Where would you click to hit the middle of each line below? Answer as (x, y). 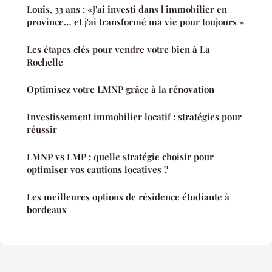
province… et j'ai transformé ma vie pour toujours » (135, 22)
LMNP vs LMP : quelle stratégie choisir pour (120, 157)
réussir (42, 130)
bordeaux (47, 210)
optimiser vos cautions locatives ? (97, 170)
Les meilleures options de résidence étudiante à (128, 197)
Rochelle (45, 62)
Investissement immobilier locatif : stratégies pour (134, 117)
